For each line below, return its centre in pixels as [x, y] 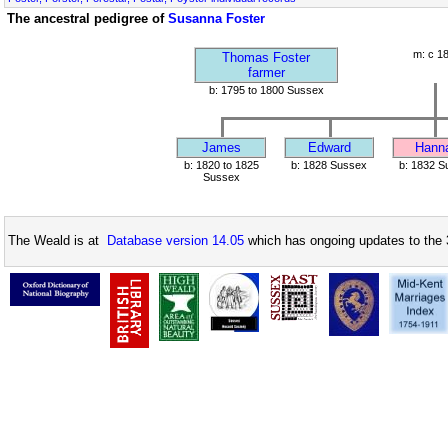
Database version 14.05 [175, 241]
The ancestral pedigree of [87, 18]
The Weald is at [57, 241]
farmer [266, 72]
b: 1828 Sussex [329, 165]
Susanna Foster [216, 18]
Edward [329, 147]
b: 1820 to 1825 [221, 165]
